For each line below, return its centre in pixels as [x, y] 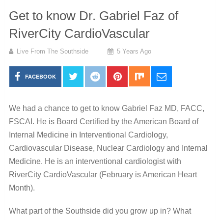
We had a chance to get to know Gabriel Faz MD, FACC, [106, 108]
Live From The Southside [52, 51]
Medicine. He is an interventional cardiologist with [95, 161]
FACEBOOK [41, 76]
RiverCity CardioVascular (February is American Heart [103, 174]
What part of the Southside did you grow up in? [90, 211]
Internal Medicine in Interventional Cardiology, [88, 135]
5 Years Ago [134, 51]
